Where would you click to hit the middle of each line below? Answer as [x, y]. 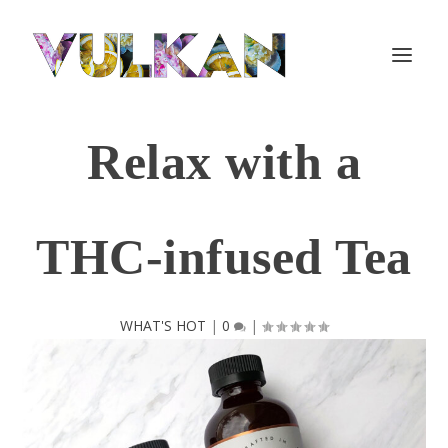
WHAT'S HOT [163, 325]
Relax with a [224, 162]
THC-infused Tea [224, 257]
